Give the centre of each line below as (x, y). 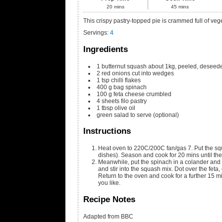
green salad (113, 115)
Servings (95, 33)
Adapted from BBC (110, 216)
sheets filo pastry (124, 101)
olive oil (125, 108)
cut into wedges (153, 73)
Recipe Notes (109, 199)
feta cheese (129, 94)
